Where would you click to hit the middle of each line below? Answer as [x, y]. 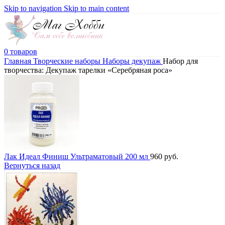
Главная [19, 61]
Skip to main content [96, 8]
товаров [24, 51]
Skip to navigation [34, 8]
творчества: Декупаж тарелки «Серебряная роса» [88, 70]
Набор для [180, 61]
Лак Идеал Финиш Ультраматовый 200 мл [77, 156]
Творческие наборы [68, 61]
